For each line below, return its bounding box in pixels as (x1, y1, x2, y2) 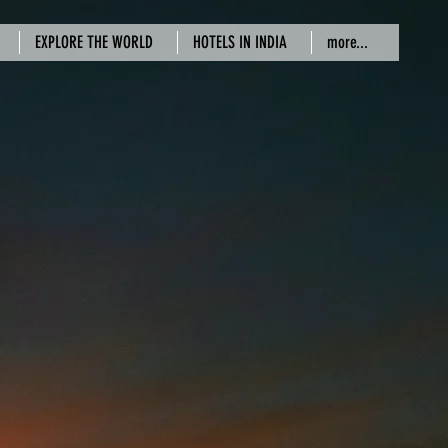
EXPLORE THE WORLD (35, 32, 153, 52)
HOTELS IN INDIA (193, 32, 287, 52)
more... (327, 32, 368, 52)
